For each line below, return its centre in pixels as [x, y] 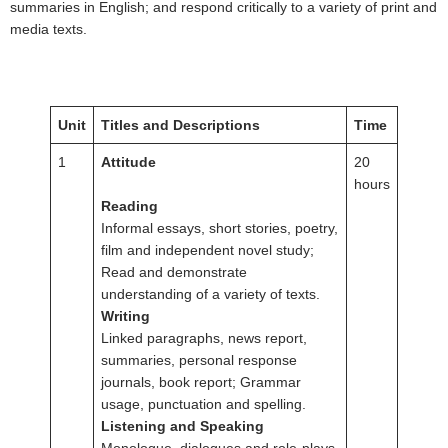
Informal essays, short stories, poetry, [219, 228]
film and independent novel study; [207, 250]
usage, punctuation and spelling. [203, 404]
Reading [129, 206]
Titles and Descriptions [180, 125]
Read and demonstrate [174, 272]
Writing [125, 316]
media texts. [48, 28]
